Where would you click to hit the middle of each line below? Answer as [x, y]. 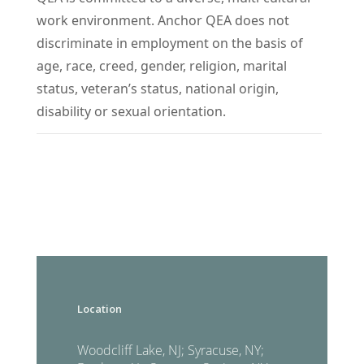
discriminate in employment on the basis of [170, 43]
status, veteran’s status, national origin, [158, 89]
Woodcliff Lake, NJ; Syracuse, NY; [171, 350]
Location [100, 308]
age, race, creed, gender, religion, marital [162, 66]
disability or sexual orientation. [133, 112]
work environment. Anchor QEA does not [163, 21]
